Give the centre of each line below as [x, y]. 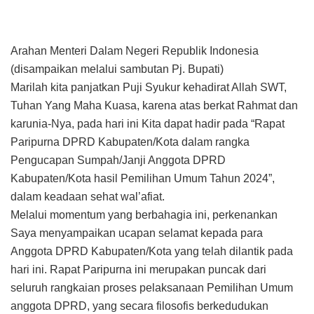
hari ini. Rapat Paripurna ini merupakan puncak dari [138, 270]
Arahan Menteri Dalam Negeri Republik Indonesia [135, 51]
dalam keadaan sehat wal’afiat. [88, 197]
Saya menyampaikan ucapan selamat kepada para [137, 233]
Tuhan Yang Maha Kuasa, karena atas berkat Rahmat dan [154, 106]
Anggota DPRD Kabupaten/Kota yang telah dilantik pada [152, 252]
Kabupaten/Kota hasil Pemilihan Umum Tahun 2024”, [143, 179]
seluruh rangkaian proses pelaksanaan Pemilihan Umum [152, 288]
